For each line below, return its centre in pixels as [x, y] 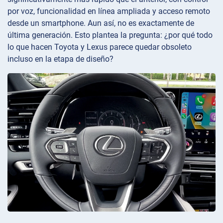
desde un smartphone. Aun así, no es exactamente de [101, 23]
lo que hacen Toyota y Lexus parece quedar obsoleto [100, 47]
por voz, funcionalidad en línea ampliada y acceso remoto [109, 11]
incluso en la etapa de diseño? [60, 59]
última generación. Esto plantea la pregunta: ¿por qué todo [110, 35]
